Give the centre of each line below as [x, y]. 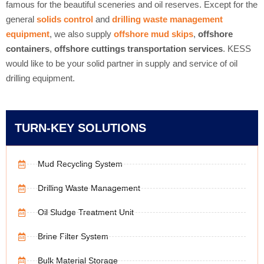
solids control [65, 19]
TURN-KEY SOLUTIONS [80, 128]
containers [28, 48]
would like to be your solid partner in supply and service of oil [122, 63]
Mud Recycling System [80, 164]
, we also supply [82, 34]
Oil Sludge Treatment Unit [85, 212]
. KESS [237, 48]
